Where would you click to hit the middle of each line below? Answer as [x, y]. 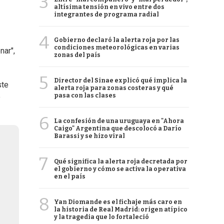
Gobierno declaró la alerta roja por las [117, 40]
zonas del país [77, 55]
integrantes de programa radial [106, 14]
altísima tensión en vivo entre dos [109, 7]
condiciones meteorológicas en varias [117, 47]
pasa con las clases [85, 95]
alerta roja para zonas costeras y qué [114, 88]
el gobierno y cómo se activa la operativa [120, 169]
